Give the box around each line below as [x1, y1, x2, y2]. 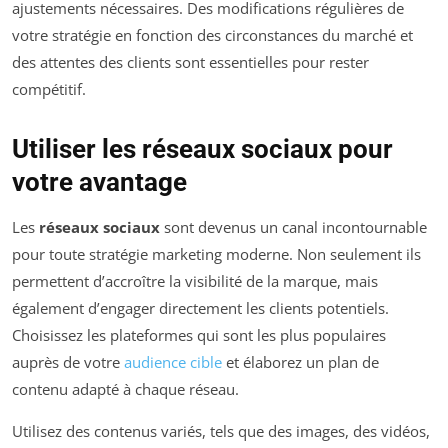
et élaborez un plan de [222, 351, 379, 372]
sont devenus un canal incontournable [160, 216, 427, 237]
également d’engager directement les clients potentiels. [12, 297, 389, 318]
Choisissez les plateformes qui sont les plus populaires [12, 324, 386, 345]
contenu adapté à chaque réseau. [12, 378, 239, 399]
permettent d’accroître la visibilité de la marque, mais [12, 270, 378, 291]
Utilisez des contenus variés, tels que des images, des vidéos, [12, 420, 430, 441]
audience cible [124, 351, 222, 372]
